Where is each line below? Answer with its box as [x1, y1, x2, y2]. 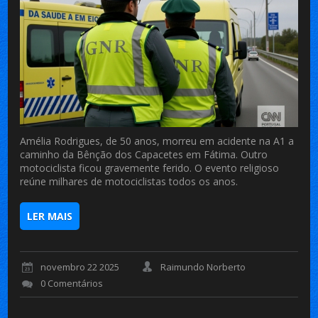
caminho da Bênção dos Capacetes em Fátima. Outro [20, 147, 268, 161]
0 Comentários [40, 277, 104, 290]
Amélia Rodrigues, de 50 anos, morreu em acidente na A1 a [20, 133, 295, 148]
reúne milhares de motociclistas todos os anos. [20, 174, 238, 188]
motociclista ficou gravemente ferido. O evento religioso [20, 160, 280, 175]
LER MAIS [27, 209, 73, 223]
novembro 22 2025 [40, 261, 120, 274]
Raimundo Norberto [160, 261, 246, 274]
